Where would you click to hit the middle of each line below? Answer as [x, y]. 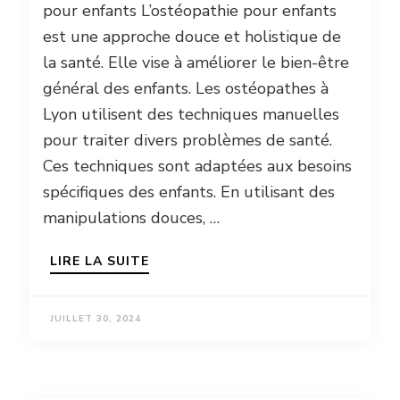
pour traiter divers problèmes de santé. [187, 140]
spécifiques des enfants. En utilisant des [189, 192]
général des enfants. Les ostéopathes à [186, 88]
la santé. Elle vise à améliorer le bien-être [196, 62]
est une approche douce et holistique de [192, 36]
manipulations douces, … [131, 217]
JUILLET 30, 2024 [96, 318]
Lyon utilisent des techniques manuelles [191, 114]
